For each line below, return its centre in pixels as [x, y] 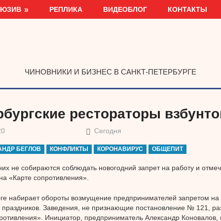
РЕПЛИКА [66, 9]
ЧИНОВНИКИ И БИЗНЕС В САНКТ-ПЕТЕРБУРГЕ [110, 72]
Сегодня [108, 131]
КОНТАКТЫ [188, 9]
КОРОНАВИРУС [120, 149]
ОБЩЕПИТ [168, 149]
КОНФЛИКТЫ [69, 149]
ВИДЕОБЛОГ [125, 9]
